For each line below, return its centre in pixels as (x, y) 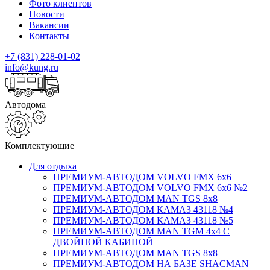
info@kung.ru (32, 67)
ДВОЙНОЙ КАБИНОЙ (103, 242)
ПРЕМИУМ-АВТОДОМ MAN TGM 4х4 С (141, 231)
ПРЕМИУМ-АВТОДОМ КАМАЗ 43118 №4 (143, 209)
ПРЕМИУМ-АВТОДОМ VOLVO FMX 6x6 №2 (150, 187)
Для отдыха (53, 166)
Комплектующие (39, 145)
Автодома (25, 104)
